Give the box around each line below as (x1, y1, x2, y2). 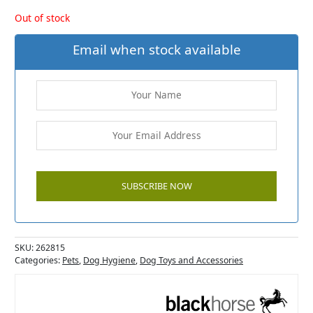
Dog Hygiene (83, 254, 136, 267)
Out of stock (15, 10, 71, 24)
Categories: (15, 254, 63, 267)
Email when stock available (72, 41, 241, 59)
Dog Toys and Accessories (140, 254, 244, 267)
